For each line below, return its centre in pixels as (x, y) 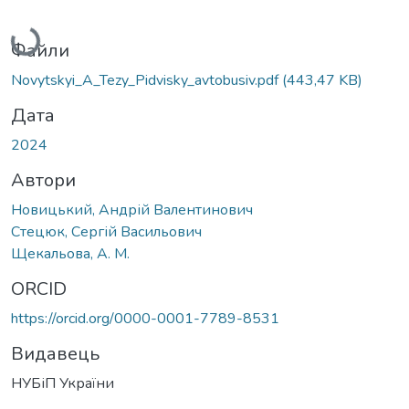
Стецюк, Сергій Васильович (106, 231)
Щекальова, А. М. (70, 253)
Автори (43, 180)
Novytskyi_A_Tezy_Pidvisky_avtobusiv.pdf (147, 80)
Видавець (55, 353)
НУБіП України (63, 383)
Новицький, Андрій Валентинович (132, 210)
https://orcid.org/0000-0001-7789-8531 (145, 318)
